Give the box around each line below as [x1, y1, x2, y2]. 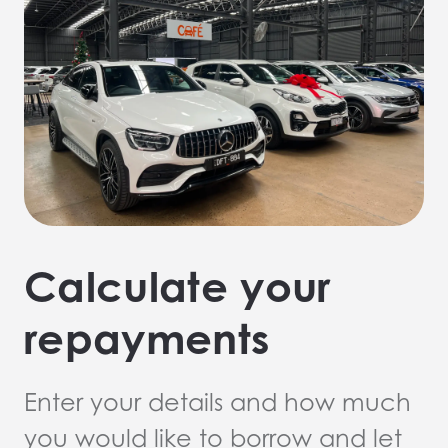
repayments [24, 313, 270, 364]
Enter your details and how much [24, 388, 411, 417]
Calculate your [24, 261, 331, 312]
